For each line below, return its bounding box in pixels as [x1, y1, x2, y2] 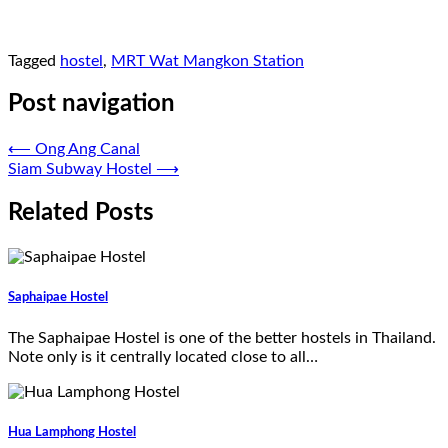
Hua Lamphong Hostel [8, 424, 136, 439]
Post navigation [8, 92, 175, 117]
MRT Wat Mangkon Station [111, 52, 304, 69]
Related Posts [8, 201, 154, 226]
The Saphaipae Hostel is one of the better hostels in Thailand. [8, 329, 436, 346]
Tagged [8, 52, 60, 69]
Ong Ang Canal [35, 141, 140, 158]
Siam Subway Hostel [8, 161, 152, 178]
